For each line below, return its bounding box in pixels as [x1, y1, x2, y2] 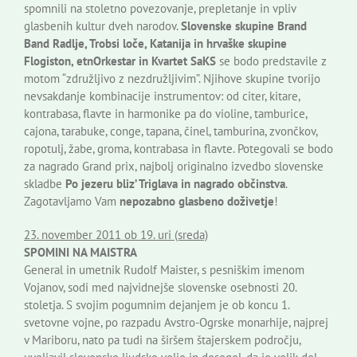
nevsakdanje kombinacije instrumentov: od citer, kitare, [24, 88, 300, 104]
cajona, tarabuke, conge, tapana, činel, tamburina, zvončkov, [24, 124, 317, 139]
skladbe [24, 176, 65, 192]
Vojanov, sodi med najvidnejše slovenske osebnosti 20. [24, 280, 296, 296]
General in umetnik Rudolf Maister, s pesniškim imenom [24, 262, 304, 278]
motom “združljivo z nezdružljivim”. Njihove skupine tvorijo [24, 71, 320, 87]
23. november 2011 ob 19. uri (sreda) [24, 227, 208, 243]
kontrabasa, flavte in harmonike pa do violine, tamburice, [24, 106, 307, 122]
